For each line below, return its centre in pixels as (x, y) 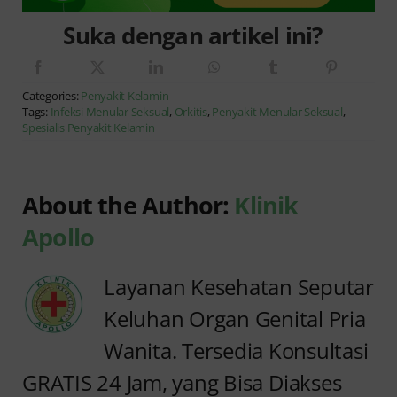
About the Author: (128, 206)
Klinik (266, 206)
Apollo (58, 237)
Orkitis (191, 112)
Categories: (52, 96)
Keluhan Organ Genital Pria (235, 319)
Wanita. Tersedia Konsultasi (236, 351)
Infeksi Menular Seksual (110, 112)
